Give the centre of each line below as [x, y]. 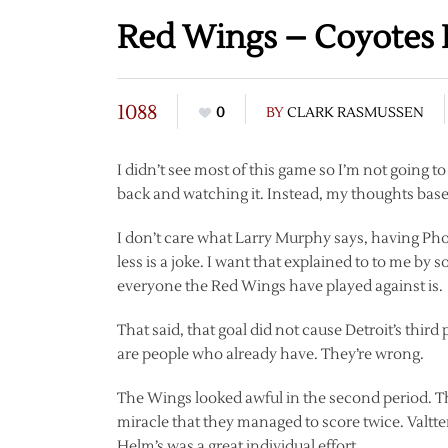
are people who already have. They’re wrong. [270, 354]
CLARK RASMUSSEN [355, 112]
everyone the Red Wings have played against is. [280, 286]
